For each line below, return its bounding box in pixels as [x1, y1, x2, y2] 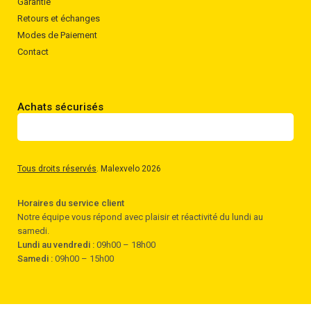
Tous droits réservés [17, 164, 96, 174]
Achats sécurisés [17, 101, 103, 113]
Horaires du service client [17, 198, 124, 208]
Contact [17, 47, 49, 57]
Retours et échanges [17, 13, 100, 24]
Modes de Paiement [17, 30, 97, 40]
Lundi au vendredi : [17, 239, 94, 250]
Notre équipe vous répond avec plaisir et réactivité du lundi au [17, 212, 263, 222]
